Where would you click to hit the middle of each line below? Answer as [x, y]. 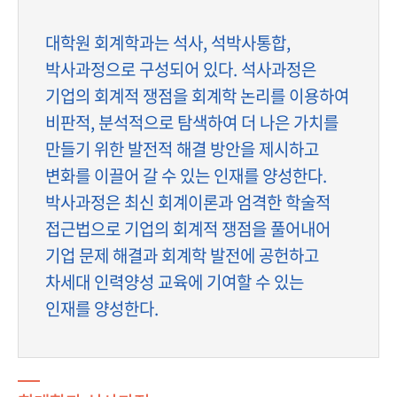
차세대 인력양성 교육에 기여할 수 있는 [175, 282]
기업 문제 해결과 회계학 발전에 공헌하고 [182, 255]
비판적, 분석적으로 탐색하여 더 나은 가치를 [192, 122]
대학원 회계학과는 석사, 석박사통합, [168, 43]
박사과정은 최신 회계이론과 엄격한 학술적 [188, 202]
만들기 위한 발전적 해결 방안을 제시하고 [182, 149]
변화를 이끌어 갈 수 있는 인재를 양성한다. [186, 175]
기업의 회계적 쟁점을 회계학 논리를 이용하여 [197, 96]
